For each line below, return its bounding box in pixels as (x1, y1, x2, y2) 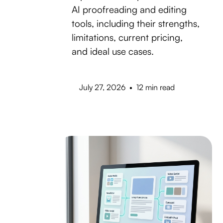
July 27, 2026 (79, 82, 126, 92)
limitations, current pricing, (71, 31, 183, 43)
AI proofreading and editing (71, 3, 187, 15)
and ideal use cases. (71, 45, 154, 57)
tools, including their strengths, (71, 17, 200, 29)
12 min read (136, 82, 175, 92)
